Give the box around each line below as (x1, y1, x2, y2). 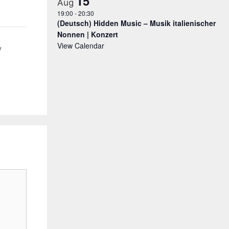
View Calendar (57, 40, 104, 51)
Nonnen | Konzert (57, 29, 118, 39)
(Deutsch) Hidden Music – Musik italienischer (57, 17, 216, 28)
